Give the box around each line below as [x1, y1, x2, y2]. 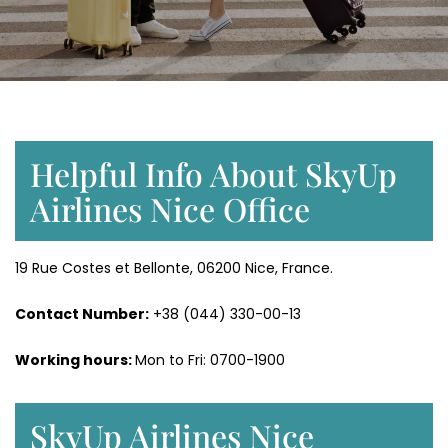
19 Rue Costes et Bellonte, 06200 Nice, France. [15, 258, 333, 279]
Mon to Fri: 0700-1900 [135, 350, 285, 371]
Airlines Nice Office [30, 187, 310, 231]
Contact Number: [15, 304, 149, 325]
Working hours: [15, 350, 135, 371]
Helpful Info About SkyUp [30, 152, 397, 196]
